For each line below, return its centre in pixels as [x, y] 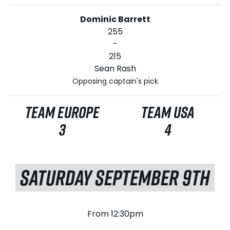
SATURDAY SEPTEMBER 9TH [115, 177]
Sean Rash [115, 68]
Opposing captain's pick [115, 81]
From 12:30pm [115, 214]
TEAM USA [168, 112]
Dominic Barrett [115, 19]
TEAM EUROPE [62, 112]
